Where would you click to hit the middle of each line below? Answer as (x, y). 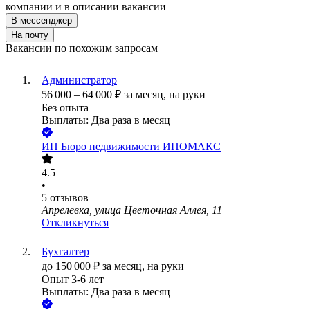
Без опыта (65, 108)
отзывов (69, 198)
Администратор (79, 80)
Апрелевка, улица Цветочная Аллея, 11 (132, 210)
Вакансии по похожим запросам (82, 48)
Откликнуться (75, 223)
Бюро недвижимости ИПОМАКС (141, 147)
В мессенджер (42, 21)
